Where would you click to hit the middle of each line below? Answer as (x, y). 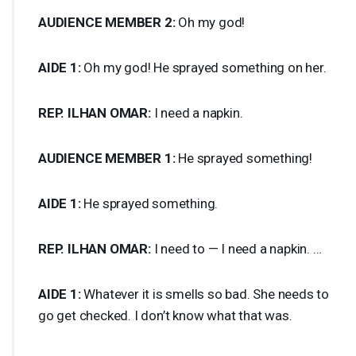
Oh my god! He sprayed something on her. (203, 67)
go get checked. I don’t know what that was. (165, 315)
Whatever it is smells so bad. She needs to (205, 294)
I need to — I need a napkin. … (236, 248)
